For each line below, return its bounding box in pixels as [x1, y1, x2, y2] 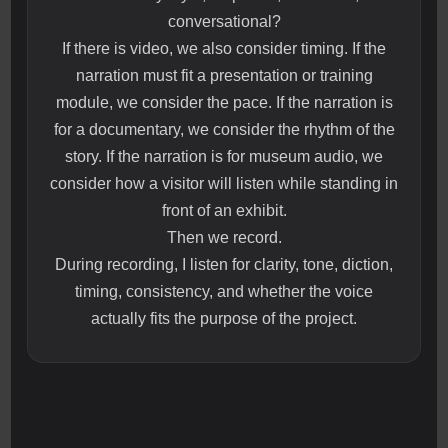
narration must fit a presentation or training [75, 67, 373, 85]
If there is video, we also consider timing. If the [62, 40, 386, 58]
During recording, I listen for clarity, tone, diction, [55, 256, 393, 274]
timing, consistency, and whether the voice [75, 283, 373, 301]
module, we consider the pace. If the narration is [55, 94, 393, 112]
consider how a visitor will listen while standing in [50, 175, 398, 193]
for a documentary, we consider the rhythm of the [53, 121, 395, 139]
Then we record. [166, 229, 282, 247]
